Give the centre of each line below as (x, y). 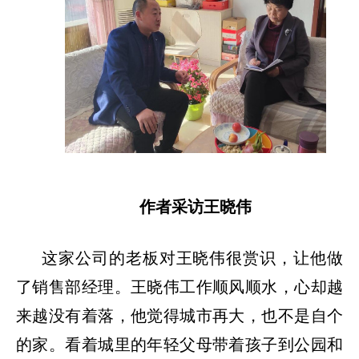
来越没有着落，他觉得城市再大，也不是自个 (179, 315)
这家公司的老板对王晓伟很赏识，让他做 (192, 258)
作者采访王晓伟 (196, 206)
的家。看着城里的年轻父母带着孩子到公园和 (179, 344)
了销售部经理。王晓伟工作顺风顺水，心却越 (179, 286)
